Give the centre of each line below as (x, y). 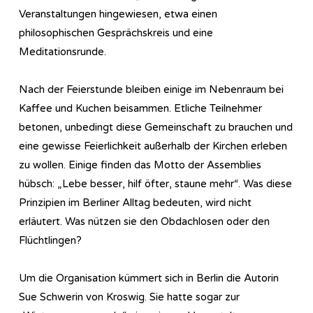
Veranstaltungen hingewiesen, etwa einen (118, 14)
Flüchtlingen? (50, 240)
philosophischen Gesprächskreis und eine (116, 32)
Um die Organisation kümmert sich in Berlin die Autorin (149, 278)
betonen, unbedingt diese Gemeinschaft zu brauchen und (156, 127)
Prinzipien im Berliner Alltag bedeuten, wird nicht (135, 202)
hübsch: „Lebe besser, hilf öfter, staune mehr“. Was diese (155, 183)
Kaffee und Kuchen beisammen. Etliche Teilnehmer (140, 108)
